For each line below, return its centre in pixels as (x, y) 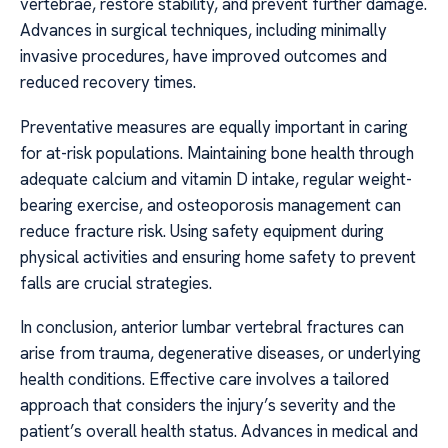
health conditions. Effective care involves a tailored (204, 379)
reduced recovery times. (108, 82)
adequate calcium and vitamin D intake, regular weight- (216, 178)
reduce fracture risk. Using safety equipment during (202, 230)
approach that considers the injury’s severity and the (208, 405)
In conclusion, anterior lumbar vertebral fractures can (212, 327)
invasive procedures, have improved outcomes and (203, 56)
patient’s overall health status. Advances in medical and (219, 431)
